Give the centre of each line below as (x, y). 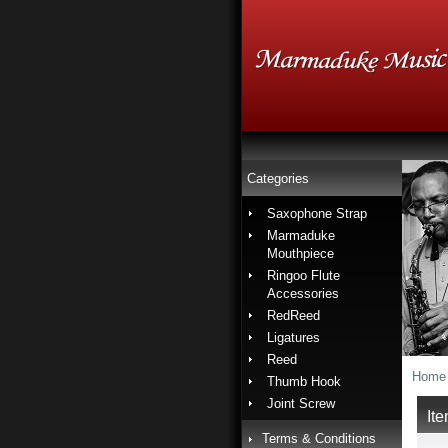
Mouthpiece (300, 253)
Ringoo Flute (303, 275)
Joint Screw (301, 403)
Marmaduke (301, 235)
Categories (278, 178)
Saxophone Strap (317, 213)
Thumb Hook (304, 381)
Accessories (303, 293)
